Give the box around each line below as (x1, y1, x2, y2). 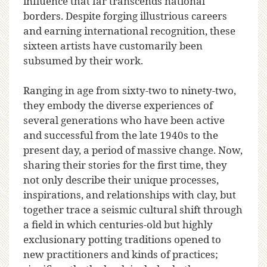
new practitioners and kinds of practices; (23, 247, 218, 262)
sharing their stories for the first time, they (23, 158, 227, 172)
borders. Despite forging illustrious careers (23, 8, 227, 23)
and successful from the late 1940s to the (23, 128, 218, 142)
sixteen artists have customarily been (23, 38, 203, 52)
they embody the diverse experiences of (23, 98, 213, 113)
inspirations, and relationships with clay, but (23, 188, 236, 202)
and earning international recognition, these (23, 23, 235, 38)
